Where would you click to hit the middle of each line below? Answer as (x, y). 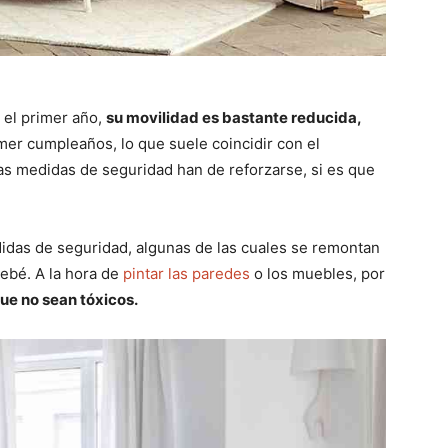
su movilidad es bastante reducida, (234, 118)
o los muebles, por (317, 274)
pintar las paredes (186, 274)
